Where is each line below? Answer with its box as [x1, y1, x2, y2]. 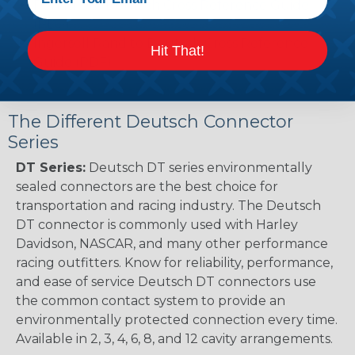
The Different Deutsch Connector [8, 110, 293, 132]
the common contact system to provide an [16, 292, 285, 308]
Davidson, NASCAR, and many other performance [16, 235, 328, 251]
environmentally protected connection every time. [16, 311, 338, 327]
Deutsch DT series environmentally [86, 159, 312, 175]
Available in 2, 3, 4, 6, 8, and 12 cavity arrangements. [16, 330, 333, 346]
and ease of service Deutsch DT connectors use [16, 273, 316, 289]
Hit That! [151, 42, 204, 59]
